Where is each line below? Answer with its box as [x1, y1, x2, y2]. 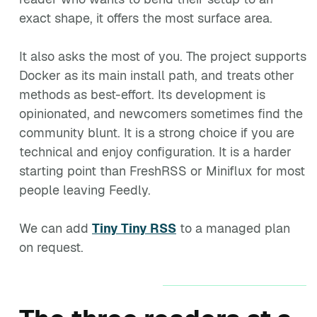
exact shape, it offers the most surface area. [19, 10, 272, 26]
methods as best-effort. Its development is [19, 86, 265, 103]
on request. [19, 239, 83, 255]
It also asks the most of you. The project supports [19, 48, 306, 64]
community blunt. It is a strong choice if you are [19, 125, 294, 141]
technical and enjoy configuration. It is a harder [19, 144, 292, 160]
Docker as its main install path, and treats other [19, 67, 294, 83]
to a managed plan [176, 220, 290, 236]
